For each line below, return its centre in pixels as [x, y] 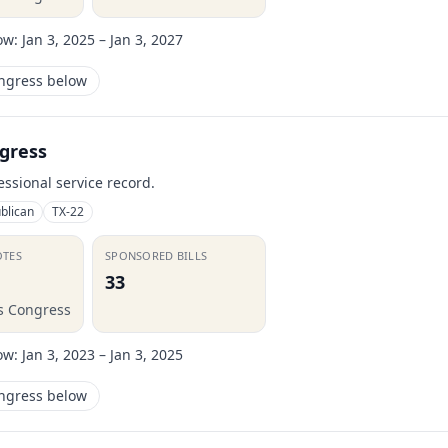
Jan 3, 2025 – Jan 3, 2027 [102, 39]
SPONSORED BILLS [156, 255]
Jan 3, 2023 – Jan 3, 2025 [102, 354]
